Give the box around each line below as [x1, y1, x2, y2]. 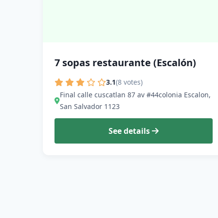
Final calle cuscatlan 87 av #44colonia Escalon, [60, 90, 211, 100]
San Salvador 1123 [60, 102, 120, 111]
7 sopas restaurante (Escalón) [54, 55, 196, 69]
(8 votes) [116, 77, 143, 87]
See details [109, 126, 152, 137]
